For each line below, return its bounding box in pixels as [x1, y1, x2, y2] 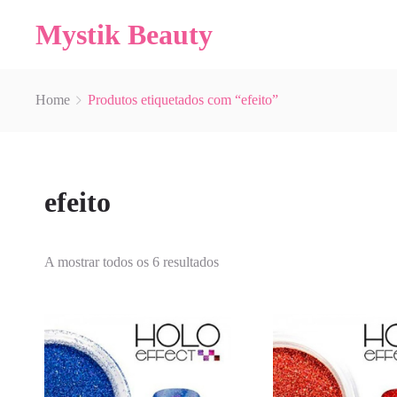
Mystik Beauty [35, 19, 213, 51]
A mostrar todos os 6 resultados [44, 254, 219, 269]
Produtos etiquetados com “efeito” [88, 92, 278, 107]
